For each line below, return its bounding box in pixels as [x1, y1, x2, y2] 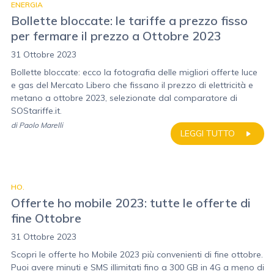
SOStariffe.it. [11, 105, 62, 116]
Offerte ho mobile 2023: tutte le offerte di [11, 195, 251, 210]
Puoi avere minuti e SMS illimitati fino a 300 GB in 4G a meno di [11, 262, 264, 273]
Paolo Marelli [19, 120, 63, 130]
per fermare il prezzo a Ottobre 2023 [11, 28, 221, 43]
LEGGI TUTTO [180, 128, 235, 139]
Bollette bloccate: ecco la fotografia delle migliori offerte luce [11, 67, 257, 78]
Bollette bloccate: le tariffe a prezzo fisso [11, 13, 248, 28]
